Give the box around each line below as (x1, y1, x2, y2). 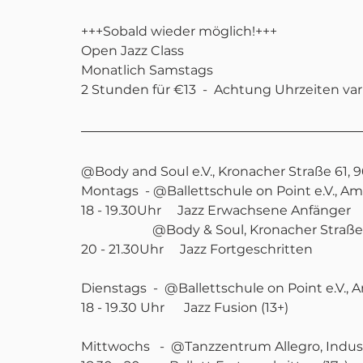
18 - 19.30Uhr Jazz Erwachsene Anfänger (81, 203, 354, 218)
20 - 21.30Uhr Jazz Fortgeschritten (81, 241, 316, 257)
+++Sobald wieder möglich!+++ (81, 23, 277, 39)
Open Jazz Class (81, 43, 184, 58)
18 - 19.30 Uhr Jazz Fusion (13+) (81, 300, 288, 315)
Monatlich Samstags (81, 62, 213, 78)
